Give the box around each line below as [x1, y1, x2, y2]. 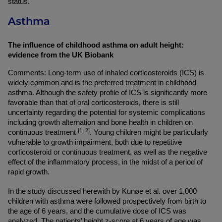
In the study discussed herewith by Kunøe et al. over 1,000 [8, 187, 197, 195]
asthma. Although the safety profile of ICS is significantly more [8, 89, 207, 97]
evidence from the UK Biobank [8, 51, 113, 59]
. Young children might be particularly [90, 128, 208, 136]
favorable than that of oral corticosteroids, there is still [8, 99, 179, 107]
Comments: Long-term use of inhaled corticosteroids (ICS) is [8, 69, 204, 77]
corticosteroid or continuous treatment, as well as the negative [8, 148, 207, 156]
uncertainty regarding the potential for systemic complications [8, 109, 205, 116]
